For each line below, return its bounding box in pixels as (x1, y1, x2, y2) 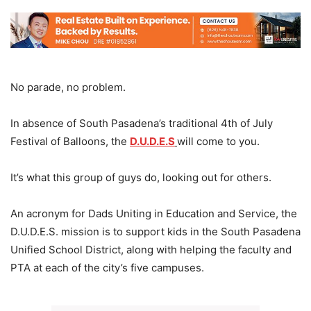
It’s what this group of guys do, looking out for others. (10, 171, 271, 185)
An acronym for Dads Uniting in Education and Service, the (10, 207, 297, 221)
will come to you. (177, 135, 260, 149)
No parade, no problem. (10, 81, 126, 94)
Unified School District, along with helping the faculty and (10, 243, 292, 257)
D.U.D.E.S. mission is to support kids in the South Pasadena (10, 225, 301, 239)
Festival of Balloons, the (10, 135, 130, 149)
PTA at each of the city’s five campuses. (10, 261, 204, 275)
